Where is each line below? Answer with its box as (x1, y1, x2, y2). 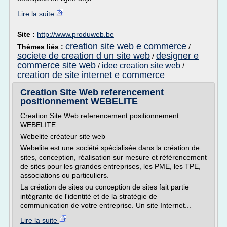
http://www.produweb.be (37, 30, 114, 39)
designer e (156, 51, 199, 61)
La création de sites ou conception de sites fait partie (20, 183, 189, 191)
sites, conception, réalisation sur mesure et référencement (20, 153, 207, 161)
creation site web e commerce (65, 41, 186, 51)
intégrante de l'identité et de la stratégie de (20, 192, 157, 200)
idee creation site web (102, 61, 180, 70)
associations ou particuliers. (20, 171, 109, 179)
